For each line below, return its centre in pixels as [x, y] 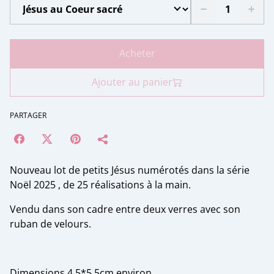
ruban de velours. [50, 224]
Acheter [137, 54]
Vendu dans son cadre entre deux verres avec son [125, 209]
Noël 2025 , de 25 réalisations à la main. [100, 185]
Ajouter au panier [132, 82]
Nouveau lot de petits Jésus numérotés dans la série [130, 170]
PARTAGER [28, 116]
